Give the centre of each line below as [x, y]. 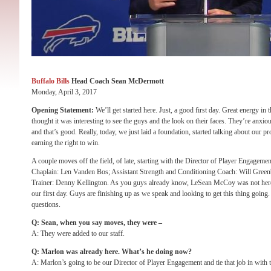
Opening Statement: [64, 110]
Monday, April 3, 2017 [64, 92]
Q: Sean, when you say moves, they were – [97, 223]
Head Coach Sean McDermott [117, 81]
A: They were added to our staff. [78, 233]
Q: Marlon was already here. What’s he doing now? [112, 252]
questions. [46, 204]
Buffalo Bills [51, 81]
